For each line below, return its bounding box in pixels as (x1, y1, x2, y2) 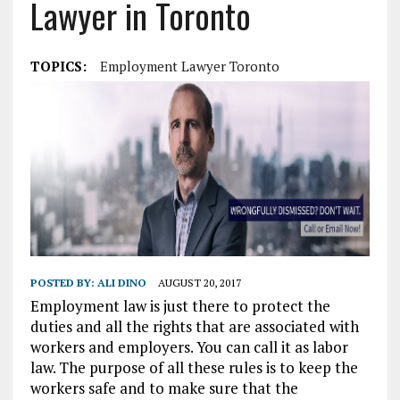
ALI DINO (96, 276, 146, 290)
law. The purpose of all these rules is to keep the (29, 357, 358, 379)
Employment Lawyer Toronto (99, 57, 279, 75)
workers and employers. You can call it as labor (29, 337, 348, 358)
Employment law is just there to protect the (29, 296, 330, 317)
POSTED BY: (29, 276, 97, 290)
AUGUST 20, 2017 (157, 276, 241, 290)
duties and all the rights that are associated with (29, 316, 359, 337)
